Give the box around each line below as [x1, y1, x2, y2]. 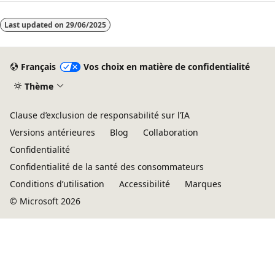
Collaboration [143, 126, 198, 138]
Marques [185, 178, 222, 190]
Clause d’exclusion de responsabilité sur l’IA [10, 109, 190, 121]
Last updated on [4, 19, 66, 30]
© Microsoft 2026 [10, 195, 80, 207]
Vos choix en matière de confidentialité [83, 61, 250, 73]
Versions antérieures [10, 126, 95, 138]
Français [20, 61, 56, 73]
